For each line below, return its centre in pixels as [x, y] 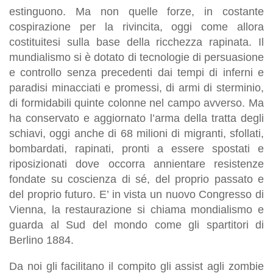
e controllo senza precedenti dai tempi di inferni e [136, 72]
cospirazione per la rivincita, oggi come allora [136, 27]
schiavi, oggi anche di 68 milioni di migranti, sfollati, [136, 133]
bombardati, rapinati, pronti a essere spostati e [136, 148]
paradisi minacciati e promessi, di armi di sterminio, [136, 87]
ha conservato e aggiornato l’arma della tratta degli [136, 118]
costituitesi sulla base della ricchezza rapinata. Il [136, 42]
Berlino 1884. [41, 240]
